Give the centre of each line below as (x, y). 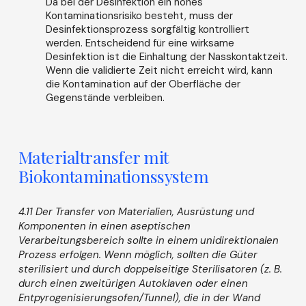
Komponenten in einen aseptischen (104, 226)
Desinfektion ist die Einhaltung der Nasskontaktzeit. (166, 57)
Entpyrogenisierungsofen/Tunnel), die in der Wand (139, 297)
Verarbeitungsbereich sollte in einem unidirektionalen (148, 240)
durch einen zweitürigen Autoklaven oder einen (133, 283)
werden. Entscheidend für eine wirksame (140, 43)
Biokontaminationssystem (113, 176)
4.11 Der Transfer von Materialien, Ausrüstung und (136, 211)
